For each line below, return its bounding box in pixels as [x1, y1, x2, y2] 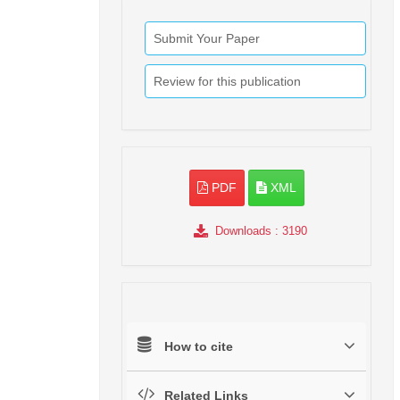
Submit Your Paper [154, 31, 260, 46]
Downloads [214, 224, 271, 238]
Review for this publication [154, 74, 301, 89]
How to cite [164, 339, 233, 354]
